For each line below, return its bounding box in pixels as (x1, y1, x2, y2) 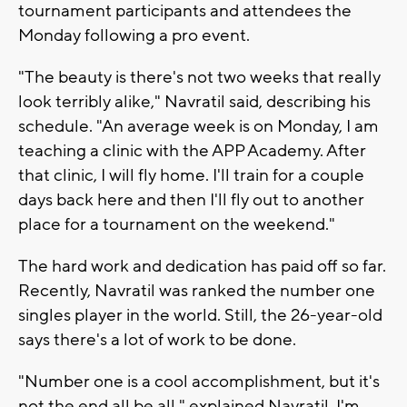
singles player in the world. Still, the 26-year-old (18, 303, 382, 326)
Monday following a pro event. (18, 24, 250, 46)
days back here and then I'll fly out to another (18, 188, 364, 211)
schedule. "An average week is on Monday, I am (18, 114, 379, 137)
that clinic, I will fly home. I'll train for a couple (18, 164, 364, 186)
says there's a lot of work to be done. (18, 328, 296, 351)
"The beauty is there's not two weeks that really (18, 65, 381, 88)
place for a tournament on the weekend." (18, 213, 335, 235)
